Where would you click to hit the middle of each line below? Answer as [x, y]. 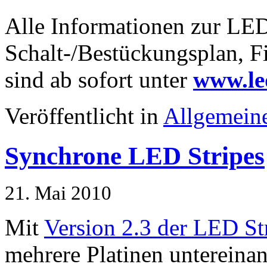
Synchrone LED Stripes [135, 156]
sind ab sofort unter [99, 79]
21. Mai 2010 [58, 193]
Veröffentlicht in [84, 116]
